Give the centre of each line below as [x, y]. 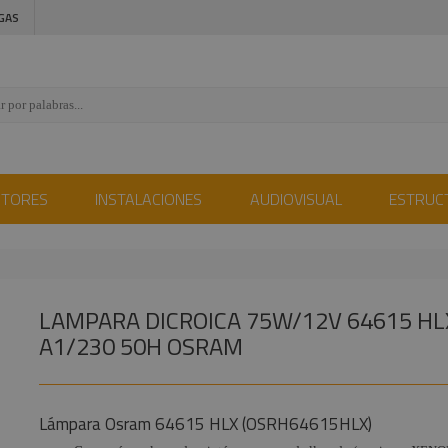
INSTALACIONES [149, 199]
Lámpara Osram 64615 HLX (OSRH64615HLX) [205, 424]
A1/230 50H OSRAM [140, 346]
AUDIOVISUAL [295, 199]
